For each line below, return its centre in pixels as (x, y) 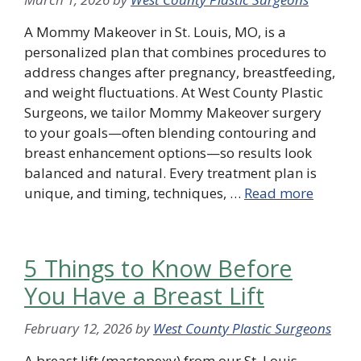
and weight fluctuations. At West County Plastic (174, 93)
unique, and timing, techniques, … (134, 193)
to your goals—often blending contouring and (170, 133)
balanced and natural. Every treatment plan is (170, 173)
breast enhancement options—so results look (168, 153)
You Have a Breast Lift (144, 296)
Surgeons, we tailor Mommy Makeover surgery (173, 113)
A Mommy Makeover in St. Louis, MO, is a (155, 32)
